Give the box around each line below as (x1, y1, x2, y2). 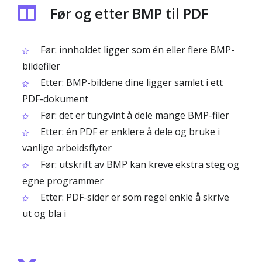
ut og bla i (22, 207, 66, 220)
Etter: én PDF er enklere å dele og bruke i (38, 125, 220, 138)
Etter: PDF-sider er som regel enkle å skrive (38, 191, 229, 204)
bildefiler (22, 60, 60, 73)
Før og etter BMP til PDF (50, 4, 208, 23)
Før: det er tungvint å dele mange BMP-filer (38, 109, 229, 122)
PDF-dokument (22, 92, 88, 105)
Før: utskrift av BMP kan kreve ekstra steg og (38, 158, 239, 171)
